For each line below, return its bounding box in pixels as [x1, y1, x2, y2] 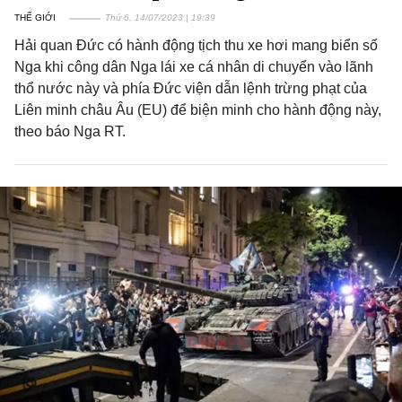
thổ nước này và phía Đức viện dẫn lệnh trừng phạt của [14, 81, 367, 96]
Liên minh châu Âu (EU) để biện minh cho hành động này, [14, 102, 381, 118]
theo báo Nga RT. [14, 124, 126, 139]
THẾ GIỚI [14, 13, 56, 22]
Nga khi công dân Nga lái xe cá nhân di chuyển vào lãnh [14, 59, 373, 74]
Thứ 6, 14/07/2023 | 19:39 [105, 13, 215, 22]
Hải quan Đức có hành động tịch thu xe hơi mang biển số [14, 38, 378, 53]
